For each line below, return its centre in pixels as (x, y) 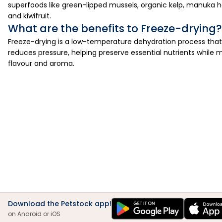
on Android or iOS (34, 214)
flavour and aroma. (41, 63)
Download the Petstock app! (60, 204)
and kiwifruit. (29, 16)
